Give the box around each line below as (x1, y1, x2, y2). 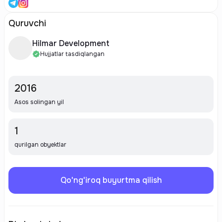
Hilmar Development (32, 38, 110, 49)
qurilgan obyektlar (14, 141, 66, 149)
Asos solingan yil (14, 98, 64, 106)
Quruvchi (8, 18, 46, 29)
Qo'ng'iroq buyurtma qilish (60, 175, 162, 185)
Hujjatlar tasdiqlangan (40, 50, 105, 58)
